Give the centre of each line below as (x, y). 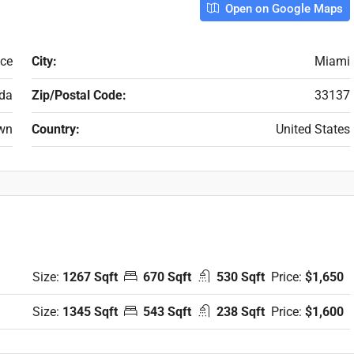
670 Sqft (167, 277)
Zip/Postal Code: (79, 95)
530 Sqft (241, 277)
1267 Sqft (90, 277)
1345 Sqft (90, 311)
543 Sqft (167, 311)
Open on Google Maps (282, 9)
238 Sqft (241, 311)
